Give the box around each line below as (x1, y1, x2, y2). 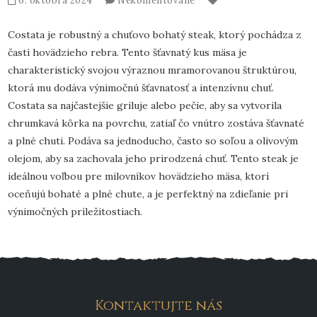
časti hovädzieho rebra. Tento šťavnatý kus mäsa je (8, 45, 248, 59)
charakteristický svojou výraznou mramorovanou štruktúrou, (8, 63, 297, 76)
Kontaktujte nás (95, 295, 222, 315)
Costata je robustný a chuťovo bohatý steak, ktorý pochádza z (8, 28, 302, 41)
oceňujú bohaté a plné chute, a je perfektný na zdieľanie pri (8, 187, 289, 200)
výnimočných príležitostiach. (8, 204, 143, 218)
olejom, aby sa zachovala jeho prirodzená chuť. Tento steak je (8, 151, 299, 165)
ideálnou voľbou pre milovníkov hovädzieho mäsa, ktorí (8, 169, 270, 183)
